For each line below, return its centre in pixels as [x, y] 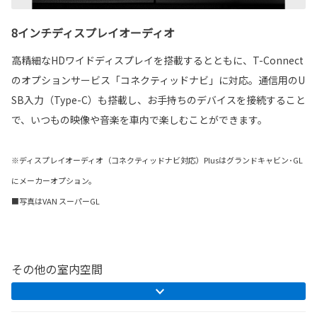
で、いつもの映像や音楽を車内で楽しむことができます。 [139, 119]
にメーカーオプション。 [54, 180]
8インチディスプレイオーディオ [93, 32]
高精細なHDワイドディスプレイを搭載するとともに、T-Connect [157, 60]
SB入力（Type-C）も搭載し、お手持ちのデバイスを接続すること [158, 99]
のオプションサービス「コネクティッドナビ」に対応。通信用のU [158, 80]
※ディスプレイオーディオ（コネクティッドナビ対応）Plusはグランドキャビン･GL [157, 160]
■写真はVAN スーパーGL [56, 201]
